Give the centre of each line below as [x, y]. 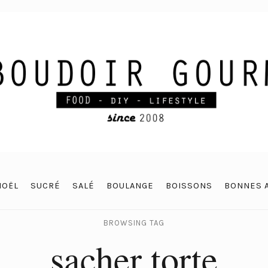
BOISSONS [189, 186]
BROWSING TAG [134, 223]
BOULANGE [130, 186]
